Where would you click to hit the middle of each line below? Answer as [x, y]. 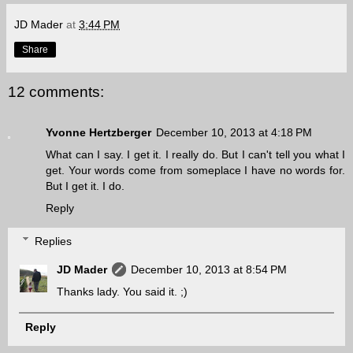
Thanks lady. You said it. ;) [123, 291]
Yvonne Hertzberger [98, 133]
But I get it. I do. [85, 186]
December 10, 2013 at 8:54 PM [209, 269]
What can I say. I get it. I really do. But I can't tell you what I [195, 155]
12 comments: [56, 91]
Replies [54, 241]
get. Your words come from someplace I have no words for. [195, 171]
